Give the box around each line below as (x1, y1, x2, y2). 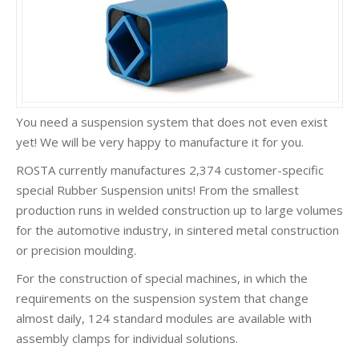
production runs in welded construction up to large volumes (16, 201, 343, 218)
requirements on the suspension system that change (16, 289, 309, 306)
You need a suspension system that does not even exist (16, 113, 328, 130)
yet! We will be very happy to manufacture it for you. (16, 133, 304, 150)
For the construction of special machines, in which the (16, 269, 308, 286)
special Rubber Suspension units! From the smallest (16, 181, 299, 198)
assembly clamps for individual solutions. (16, 329, 238, 346)
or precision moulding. (16, 241, 136, 258)
